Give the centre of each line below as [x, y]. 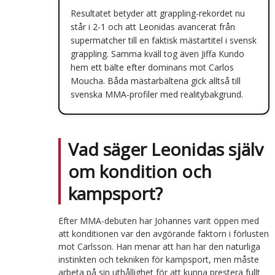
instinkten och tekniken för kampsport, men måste [158, 259]
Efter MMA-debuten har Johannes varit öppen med [158, 220]
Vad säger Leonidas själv [165, 149]
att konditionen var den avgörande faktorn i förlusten [163, 233]
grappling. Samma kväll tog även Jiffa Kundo [157, 53]
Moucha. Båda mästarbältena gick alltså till [155, 80]
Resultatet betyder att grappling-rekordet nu [157, 13]
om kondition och [140, 171]
